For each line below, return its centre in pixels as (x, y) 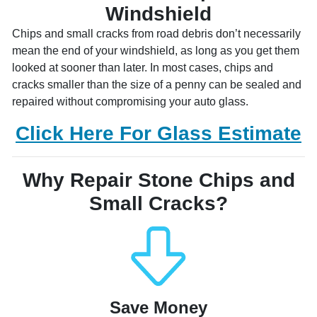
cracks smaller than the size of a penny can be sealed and (157, 85)
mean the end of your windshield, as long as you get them (156, 51)
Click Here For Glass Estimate (158, 134)
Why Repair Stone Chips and (158, 180)
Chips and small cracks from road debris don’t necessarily (156, 34)
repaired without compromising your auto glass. (130, 102)
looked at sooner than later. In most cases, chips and (143, 68)
